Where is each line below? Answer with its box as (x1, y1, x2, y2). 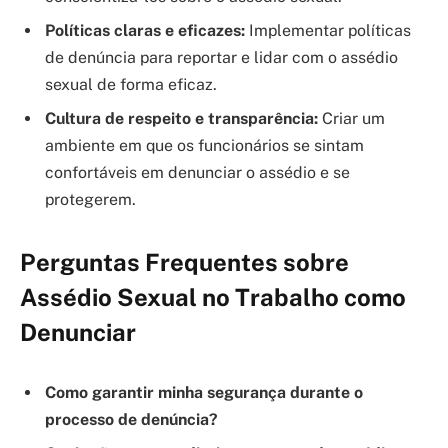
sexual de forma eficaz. (45, 75, 217, 95)
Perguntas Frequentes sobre (20, 248, 349, 277)
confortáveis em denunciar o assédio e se (45, 163, 350, 183)
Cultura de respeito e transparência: (45, 109, 318, 129)
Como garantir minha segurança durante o (45, 382, 363, 402)
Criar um (318, 109, 385, 129)
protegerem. (45, 190, 136, 210)
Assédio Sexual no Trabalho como (20, 283, 406, 312)
